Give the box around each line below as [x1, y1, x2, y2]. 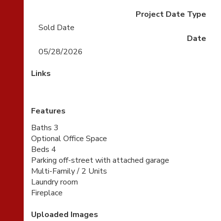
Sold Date [38, 22, 74, 33]
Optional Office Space [31, 133, 107, 144]
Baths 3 [31, 122, 59, 133]
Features [31, 106, 66, 116]
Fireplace [31, 187, 63, 198]
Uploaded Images [31, 209, 98, 220]
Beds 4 [31, 144, 56, 155]
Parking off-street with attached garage [31, 155, 169, 166]
